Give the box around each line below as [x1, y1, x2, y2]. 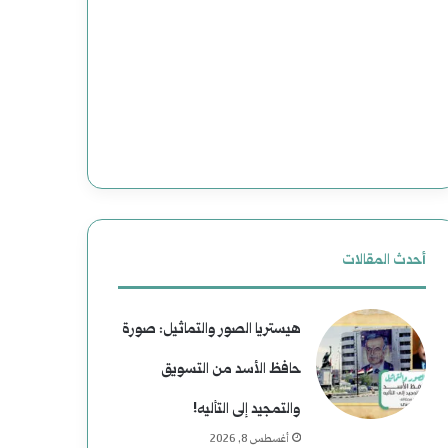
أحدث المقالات [341, 250, 426, 271]
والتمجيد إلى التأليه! [192, 399, 301, 420]
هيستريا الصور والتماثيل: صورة [121, 319, 301, 340]
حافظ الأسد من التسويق [160, 359, 301, 380]
